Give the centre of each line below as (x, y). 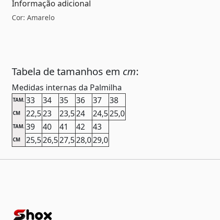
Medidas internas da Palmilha (67, 88)
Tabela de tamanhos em (67, 72)
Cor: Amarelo (33, 18)
